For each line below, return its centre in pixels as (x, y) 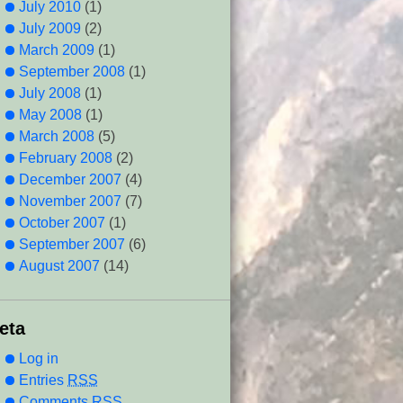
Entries (43, 380)
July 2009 (50, 28)
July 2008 (50, 93)
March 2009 (57, 50)
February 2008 (66, 158)
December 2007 (70, 179)
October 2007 (62, 223)
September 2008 (72, 72)
